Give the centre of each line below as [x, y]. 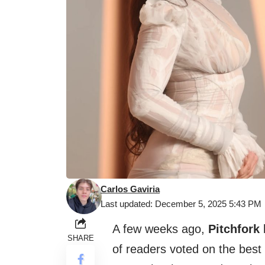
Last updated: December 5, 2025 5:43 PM [181, 204]
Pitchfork [234, 229]
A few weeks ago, [160, 229]
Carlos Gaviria [130, 189]
